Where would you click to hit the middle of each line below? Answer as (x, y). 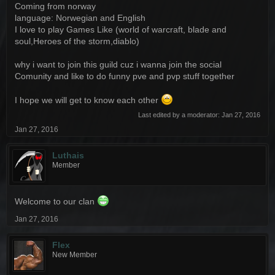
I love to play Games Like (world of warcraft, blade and (121, 29)
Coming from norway (55, 6)
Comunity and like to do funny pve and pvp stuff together (125, 76)
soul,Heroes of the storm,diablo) (77, 41)
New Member (75, 255)
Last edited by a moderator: (180, 115)
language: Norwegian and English (80, 18)
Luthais (68, 155)
